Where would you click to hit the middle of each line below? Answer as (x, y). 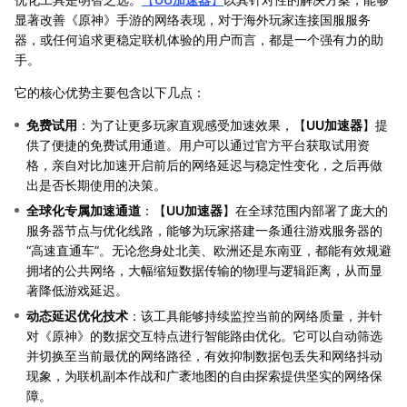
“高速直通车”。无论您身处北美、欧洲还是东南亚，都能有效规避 (209, 250)
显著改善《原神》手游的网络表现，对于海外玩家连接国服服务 (193, 19)
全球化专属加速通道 (84, 210)
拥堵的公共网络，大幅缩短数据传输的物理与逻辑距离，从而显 (204, 270)
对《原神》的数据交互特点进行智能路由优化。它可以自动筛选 (204, 335)
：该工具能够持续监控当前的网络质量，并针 (255, 315)
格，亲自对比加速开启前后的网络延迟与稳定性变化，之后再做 (204, 164)
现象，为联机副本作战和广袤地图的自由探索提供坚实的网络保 (204, 375)
